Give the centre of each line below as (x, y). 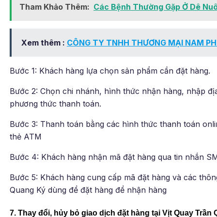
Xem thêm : (44, 43)
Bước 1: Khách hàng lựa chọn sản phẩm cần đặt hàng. (110, 71)
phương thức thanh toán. (55, 104)
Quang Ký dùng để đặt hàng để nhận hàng (88, 190)
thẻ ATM (26, 137)
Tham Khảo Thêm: (54, 7)
